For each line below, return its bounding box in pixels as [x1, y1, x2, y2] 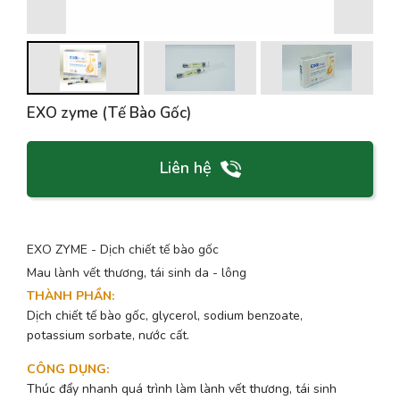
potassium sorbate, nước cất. [27, 327, 189, 345]
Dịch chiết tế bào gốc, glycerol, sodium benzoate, [27, 307, 303, 325]
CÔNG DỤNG [27, 361, 106, 379]
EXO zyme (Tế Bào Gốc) [27, 103, 191, 123]
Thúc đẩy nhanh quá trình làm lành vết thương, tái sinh [27, 380, 337, 398]
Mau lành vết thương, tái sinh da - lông [27, 264, 246, 282]
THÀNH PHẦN [27, 287, 112, 305]
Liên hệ [159, 157, 212, 179]
